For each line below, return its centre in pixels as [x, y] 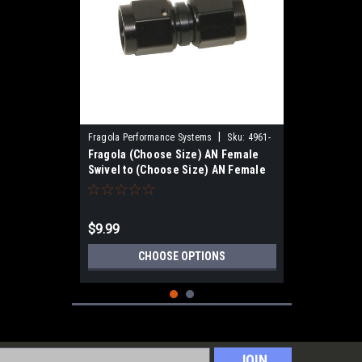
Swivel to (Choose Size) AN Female [177, 170]
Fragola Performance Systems [150, 137]
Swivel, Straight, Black [144, 185]
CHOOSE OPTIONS [182, 256]
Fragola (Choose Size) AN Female [173, 154]
